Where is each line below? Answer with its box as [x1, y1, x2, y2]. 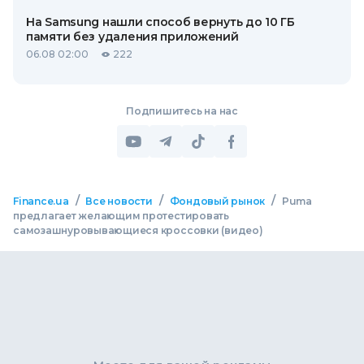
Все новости [85, 195, 153, 207]
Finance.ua [13, 195, 69, 207]
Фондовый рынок [169, 195, 266, 207]
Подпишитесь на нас [126, 105, 238, 117]
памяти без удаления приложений [26, 29, 239, 44]
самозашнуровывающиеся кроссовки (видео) [13, 224, 263, 236]
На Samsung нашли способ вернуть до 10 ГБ [26, 15, 295, 29]
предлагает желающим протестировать [13, 210, 229, 222]
